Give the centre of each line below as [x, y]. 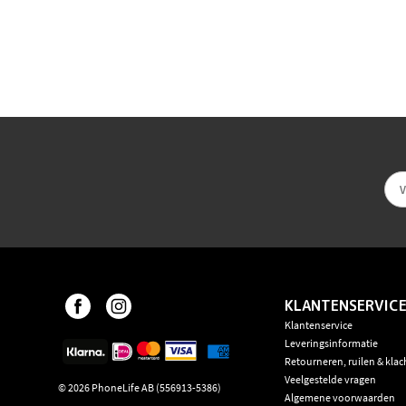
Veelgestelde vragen [330, 380]
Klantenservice [318, 325]
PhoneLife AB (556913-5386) [155, 388]
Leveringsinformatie [331, 343]
